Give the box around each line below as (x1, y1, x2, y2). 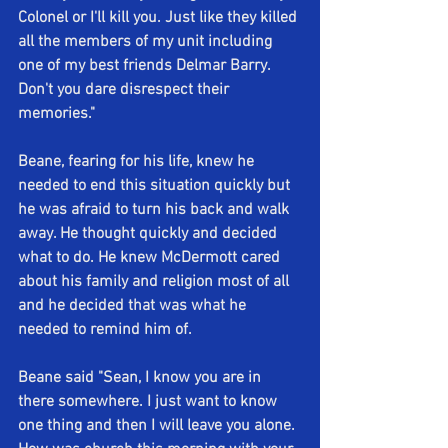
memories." (18, 104, 95, 125)
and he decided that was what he (18, 296, 250, 317)
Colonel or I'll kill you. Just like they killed (18, 8, 301, 29)
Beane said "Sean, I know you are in (18, 368, 265, 389)
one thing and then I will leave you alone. (18, 416, 299, 437)
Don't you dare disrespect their (18, 80, 233, 101)
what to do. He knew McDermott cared (18, 248, 284, 269)
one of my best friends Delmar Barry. (18, 56, 274, 77)
